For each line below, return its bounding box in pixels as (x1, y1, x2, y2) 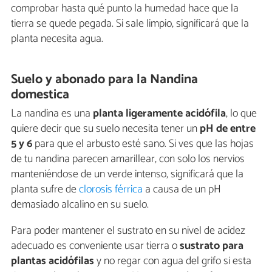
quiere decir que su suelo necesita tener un (11, 119, 197, 138)
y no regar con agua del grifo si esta (94, 251, 251, 270)
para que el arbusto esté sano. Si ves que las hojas (32, 134, 254, 153)
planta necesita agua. (11, 30, 103, 49)
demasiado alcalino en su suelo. (11, 195, 149, 214)
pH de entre (197, 119, 256, 138)
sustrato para (180, 236, 243, 255)
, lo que (226, 104, 257, 123)
